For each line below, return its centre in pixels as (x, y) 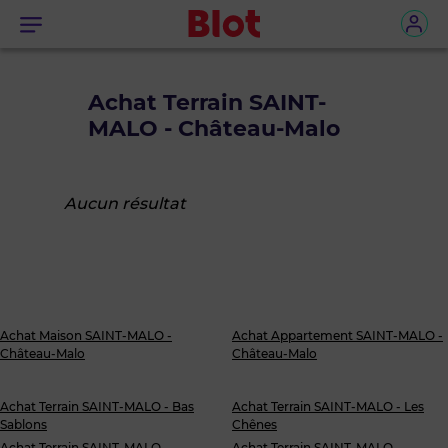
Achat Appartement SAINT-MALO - (337, 335)
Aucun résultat (125, 203)
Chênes (254, 424)
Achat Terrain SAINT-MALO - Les (328, 406)
